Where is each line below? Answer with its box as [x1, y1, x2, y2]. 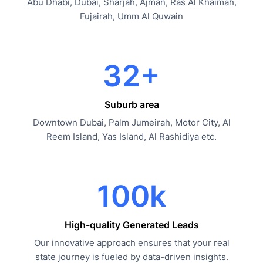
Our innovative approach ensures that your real [33, 237, 230, 248]
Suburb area [104, 99, 159, 110]
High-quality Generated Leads [64, 219, 199, 231]
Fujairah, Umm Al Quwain [80, 11, 183, 22]
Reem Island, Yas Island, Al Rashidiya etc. [46, 131, 217, 142]
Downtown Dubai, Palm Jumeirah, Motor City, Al [32, 117, 231, 128]
